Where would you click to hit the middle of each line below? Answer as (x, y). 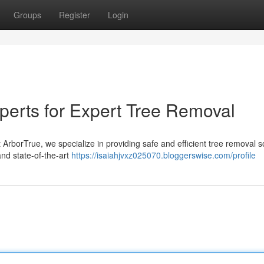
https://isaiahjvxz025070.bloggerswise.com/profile (164, 155)
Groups (27, 15)
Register (75, 15)
